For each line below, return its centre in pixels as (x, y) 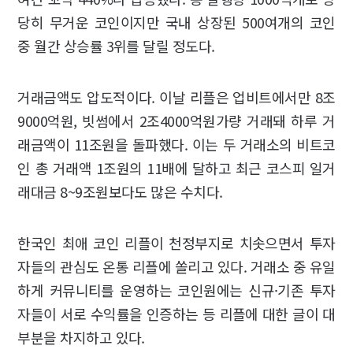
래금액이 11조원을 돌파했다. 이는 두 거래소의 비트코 (176, 144)
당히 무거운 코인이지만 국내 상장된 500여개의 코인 (176, 22)
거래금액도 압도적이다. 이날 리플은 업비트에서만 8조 (176, 97)
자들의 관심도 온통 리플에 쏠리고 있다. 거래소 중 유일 (176, 266)
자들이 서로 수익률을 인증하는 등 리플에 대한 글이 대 (176, 313)
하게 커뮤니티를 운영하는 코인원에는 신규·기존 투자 (176, 290)
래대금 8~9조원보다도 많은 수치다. (120, 191)
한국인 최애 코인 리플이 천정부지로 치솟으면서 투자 (176, 242)
